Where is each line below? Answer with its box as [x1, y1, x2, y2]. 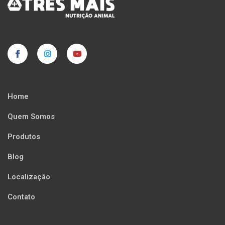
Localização [8, 171, 50, 183]
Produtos [8, 131, 40, 143]
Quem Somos [8, 111, 55, 123]
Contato [8, 191, 35, 203]
